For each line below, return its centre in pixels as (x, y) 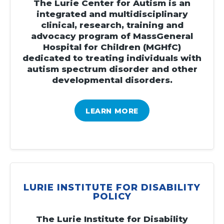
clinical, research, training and (112, 25)
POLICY (112, 196)
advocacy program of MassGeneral (112, 36)
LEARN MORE (112, 111)
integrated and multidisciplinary (112, 14)
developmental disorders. (112, 80)
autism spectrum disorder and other (112, 69)
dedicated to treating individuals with (112, 58)
